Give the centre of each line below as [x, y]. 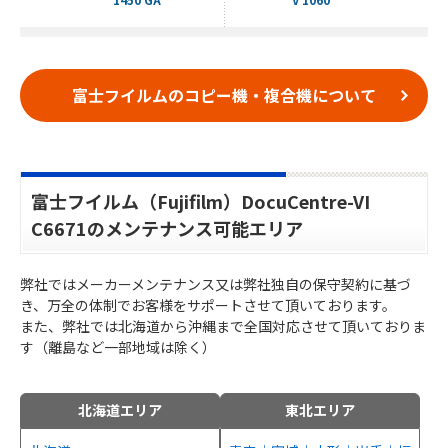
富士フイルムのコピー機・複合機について [224, 95]
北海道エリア [120, 409]
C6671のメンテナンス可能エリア [167, 227]
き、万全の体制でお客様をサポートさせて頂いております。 [208, 304]
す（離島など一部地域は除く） [118, 346]
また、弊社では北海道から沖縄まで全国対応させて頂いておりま [223, 325]
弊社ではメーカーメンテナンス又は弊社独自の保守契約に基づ [215, 283]
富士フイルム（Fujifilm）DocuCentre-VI [200, 200]
